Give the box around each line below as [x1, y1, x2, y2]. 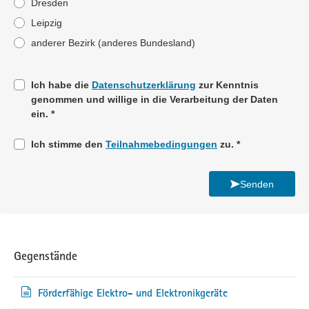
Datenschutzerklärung [92, 79, 196, 91]
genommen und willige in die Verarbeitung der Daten [31, 94, 278, 106]
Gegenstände [14, 248, 77, 263]
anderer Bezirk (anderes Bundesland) [31, 37, 195, 49]
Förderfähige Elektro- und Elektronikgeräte [38, 286, 228, 300]
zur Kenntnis [196, 79, 259, 91]
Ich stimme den [31, 139, 106, 150]
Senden [240, 178, 274, 190]
